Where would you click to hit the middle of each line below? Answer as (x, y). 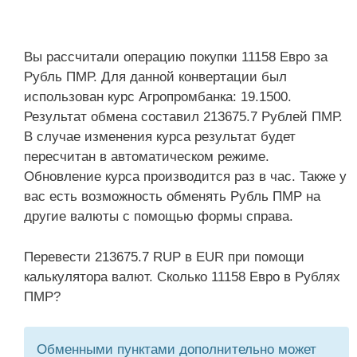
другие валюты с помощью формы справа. (159, 216)
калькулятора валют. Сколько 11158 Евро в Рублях (182, 277)
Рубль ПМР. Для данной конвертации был (155, 77)
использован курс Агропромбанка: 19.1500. (158, 97)
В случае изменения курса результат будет (160, 137)
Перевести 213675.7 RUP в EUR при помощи (164, 257)
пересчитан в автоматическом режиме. (147, 157)
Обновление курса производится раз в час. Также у (185, 177)
